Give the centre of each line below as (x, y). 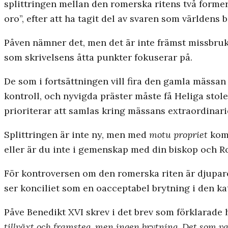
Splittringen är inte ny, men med (77, 135)
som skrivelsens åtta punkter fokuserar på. (98, 58)
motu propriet (178, 135)
